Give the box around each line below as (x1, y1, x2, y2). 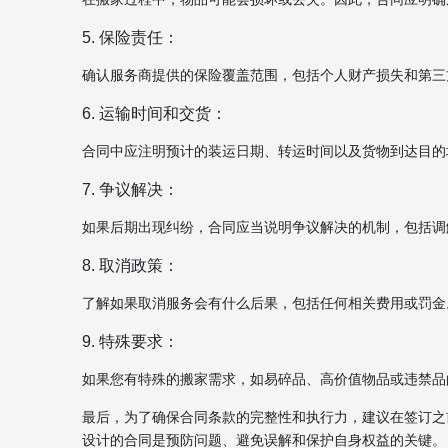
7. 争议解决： (82, 180, 179, 198)
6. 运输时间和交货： (82, 104, 227, 122)
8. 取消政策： (82, 256, 179, 274)
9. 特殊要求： (82, 332, 179, 350)
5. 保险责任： (82, 28, 179, 46)
